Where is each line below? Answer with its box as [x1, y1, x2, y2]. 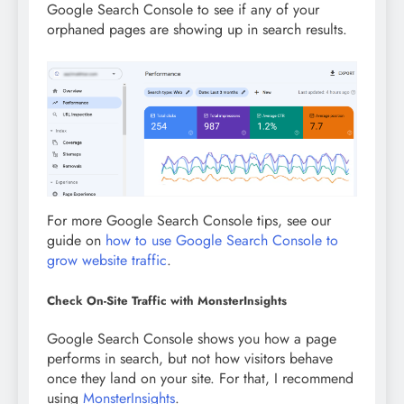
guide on [47, 229, 106, 251]
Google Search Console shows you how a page [47, 327, 336, 349]
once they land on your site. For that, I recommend [47, 367, 353, 389]
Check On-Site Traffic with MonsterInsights [47, 291, 287, 309]
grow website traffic [47, 249, 167, 271]
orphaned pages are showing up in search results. [47, 18, 347, 40]
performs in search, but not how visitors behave [47, 347, 333, 369]
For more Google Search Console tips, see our [47, 209, 331, 231]
